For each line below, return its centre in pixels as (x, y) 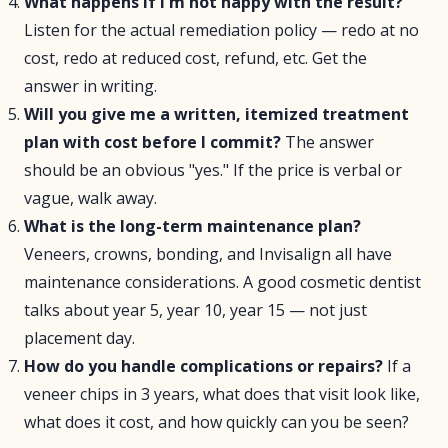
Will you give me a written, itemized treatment (216, 114)
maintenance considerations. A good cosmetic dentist (222, 282)
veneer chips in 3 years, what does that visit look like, (222, 394)
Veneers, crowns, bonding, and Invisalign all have (208, 254)
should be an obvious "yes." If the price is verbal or (213, 170)
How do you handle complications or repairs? (203, 366)
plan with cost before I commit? (152, 142)
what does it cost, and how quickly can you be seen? (216, 422)
